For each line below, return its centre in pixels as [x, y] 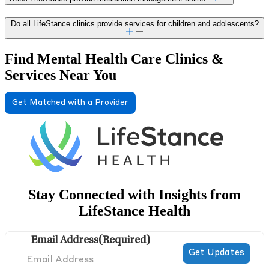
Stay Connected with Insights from [134, 194]
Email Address [65, 240]
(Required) [125, 240]
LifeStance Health [134, 210]
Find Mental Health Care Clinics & [114, 59]
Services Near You [61, 75]
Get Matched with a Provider [70, 103]
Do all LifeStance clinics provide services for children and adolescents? [134, 23]
